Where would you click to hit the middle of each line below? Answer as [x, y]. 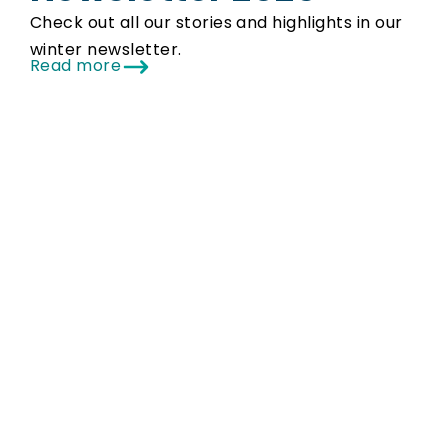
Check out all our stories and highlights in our [216, 23]
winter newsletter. [106, 50]
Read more [76, 66]
